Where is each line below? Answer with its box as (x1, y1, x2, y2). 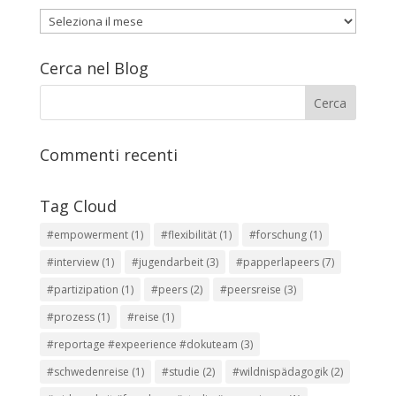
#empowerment (46, 227, 128, 242)
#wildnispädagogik (232, 364, 328, 379)
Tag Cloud (39, 195, 117, 217)
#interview (46, 255, 99, 270)
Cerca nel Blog (39, 57, 148, 79)
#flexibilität (160, 227, 217, 242)
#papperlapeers (235, 255, 319, 270)
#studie (161, 364, 200, 379)
